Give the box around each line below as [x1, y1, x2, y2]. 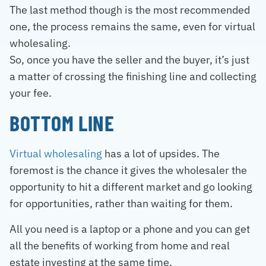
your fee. [9, 85, 52, 100]
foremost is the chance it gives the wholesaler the [9, 163, 247, 178]
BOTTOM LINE [9, 110, 115, 136]
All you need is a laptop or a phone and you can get [9, 221, 250, 236]
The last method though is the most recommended [9, 2, 250, 17]
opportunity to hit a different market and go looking [9, 180, 252, 194]
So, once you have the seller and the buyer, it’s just [9, 52, 249, 66]
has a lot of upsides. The [102, 147, 220, 161]
